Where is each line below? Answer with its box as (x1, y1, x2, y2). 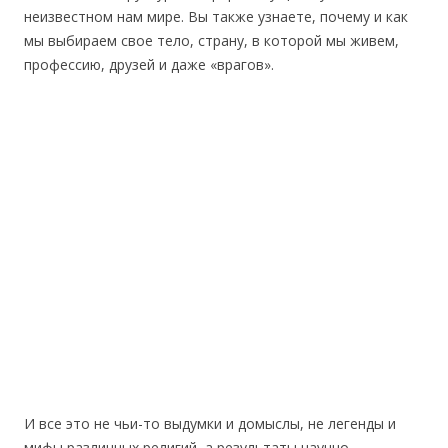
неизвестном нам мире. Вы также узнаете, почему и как (24, 7, 408, 27)
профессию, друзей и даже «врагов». (24, 55, 274, 75)
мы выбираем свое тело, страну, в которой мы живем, (24, 31, 399, 51)
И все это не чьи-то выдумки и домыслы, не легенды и (24, 414, 396, 434)
